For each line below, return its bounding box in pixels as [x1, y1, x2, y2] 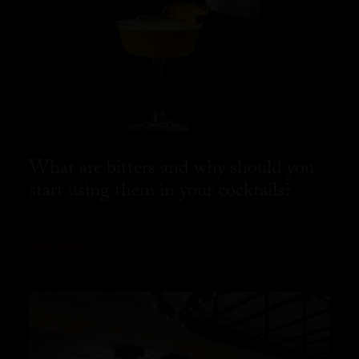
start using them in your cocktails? [29, 176, 292, 210]
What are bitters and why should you [29, 154, 314, 188]
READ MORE [29, 240, 87, 254]
